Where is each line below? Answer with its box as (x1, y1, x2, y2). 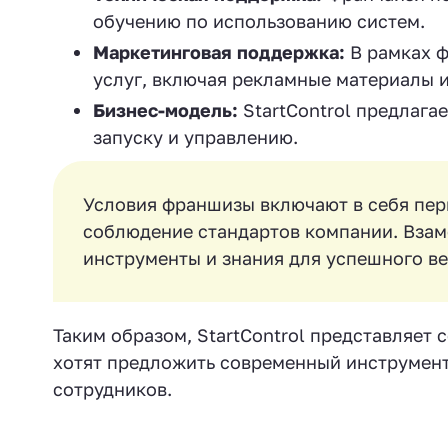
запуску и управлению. (93, 126, 298, 148)
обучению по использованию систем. (93, 10, 425, 32)
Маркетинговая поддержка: (93, 41, 345, 63)
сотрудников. (53, 378, 172, 400)
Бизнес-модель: (93, 99, 238, 121)
